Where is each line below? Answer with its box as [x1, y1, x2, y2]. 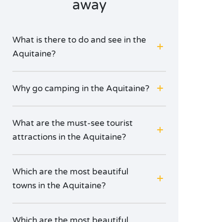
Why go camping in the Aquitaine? [12, 83, 149, 94]
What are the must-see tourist [12, 118, 133, 128]
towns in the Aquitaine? [12, 180, 106, 191]
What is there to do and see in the [12, 35, 146, 45]
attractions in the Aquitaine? [12, 132, 126, 142]
